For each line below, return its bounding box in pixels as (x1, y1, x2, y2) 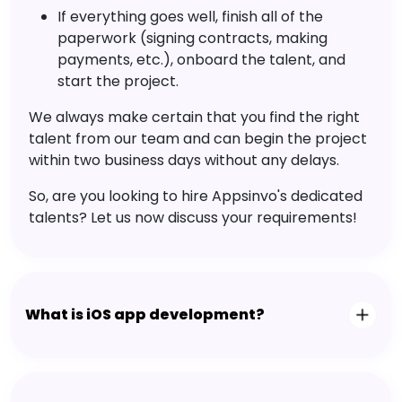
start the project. (57, 70, 179, 92)
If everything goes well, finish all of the (57, 5, 323, 27)
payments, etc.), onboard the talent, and (57, 48, 345, 70)
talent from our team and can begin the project (29, 127, 367, 149)
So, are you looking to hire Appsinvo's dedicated (29, 185, 363, 206)
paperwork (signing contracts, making (57, 27, 328, 48)
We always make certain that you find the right (29, 106, 360, 127)
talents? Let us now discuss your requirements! (29, 206, 357, 228)
